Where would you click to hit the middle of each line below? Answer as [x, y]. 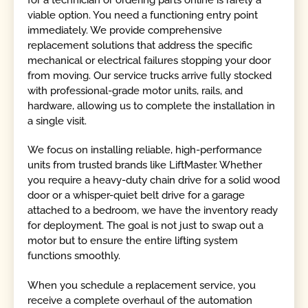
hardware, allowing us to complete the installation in [152, 106]
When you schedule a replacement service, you [142, 285]
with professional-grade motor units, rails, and [135, 90]
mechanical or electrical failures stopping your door [150, 60]
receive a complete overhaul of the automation [140, 300]
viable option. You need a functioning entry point [143, 15]
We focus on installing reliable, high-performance [145, 150]
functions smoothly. [74, 256]
